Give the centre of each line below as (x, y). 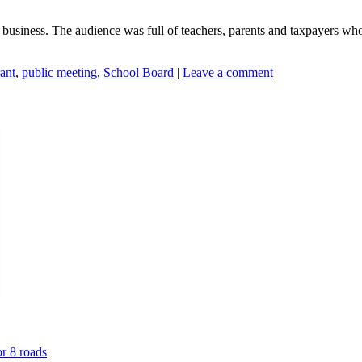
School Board (139, 72)
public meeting (59, 72)
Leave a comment (228, 72)
